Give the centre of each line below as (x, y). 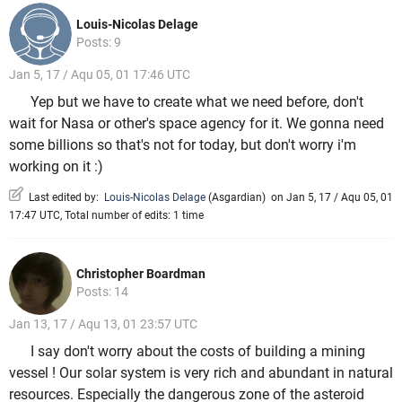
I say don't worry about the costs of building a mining (198, 352)
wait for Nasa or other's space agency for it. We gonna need (197, 124)
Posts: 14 (102, 291)
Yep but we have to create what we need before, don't (197, 102)
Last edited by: (64, 197)
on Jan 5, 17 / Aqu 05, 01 (329, 197)
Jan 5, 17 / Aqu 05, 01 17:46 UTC (100, 74)
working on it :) (56, 167)
